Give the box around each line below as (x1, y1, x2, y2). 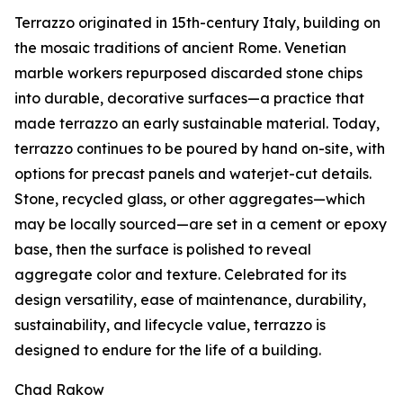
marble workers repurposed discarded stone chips (14, 64, 363, 83)
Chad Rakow (14, 381, 104, 399)
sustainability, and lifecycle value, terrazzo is (14, 316, 326, 335)
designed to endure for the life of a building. (14, 341, 321, 360)
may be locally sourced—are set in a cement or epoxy (14, 215, 387, 234)
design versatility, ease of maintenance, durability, (14, 291, 366, 309)
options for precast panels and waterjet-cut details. (14, 165, 372, 184)
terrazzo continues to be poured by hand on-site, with (14, 139, 385, 158)
